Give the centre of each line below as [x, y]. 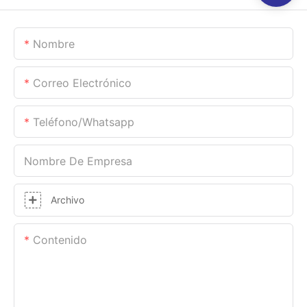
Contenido [60, 240]
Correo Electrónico [82, 83]
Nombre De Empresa [78, 161]
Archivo [67, 199]
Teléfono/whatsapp [84, 122]
